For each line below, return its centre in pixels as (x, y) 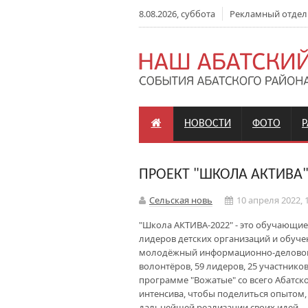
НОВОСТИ (208, 124)
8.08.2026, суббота (177, 14)
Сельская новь (181, 200)
